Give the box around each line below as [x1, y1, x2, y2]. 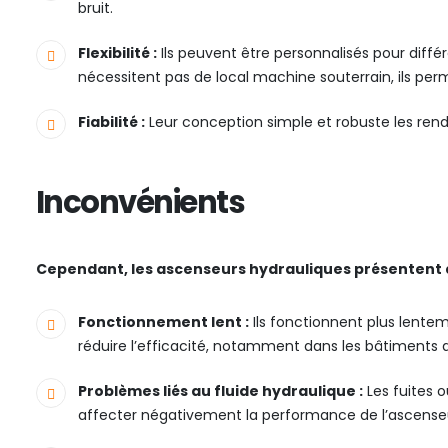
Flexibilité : [78, 43, 157, 64]
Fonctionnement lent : [78, 312, 249, 333]
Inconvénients [36, 181, 244, 225]
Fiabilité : [78, 112, 145, 133]
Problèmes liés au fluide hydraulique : [78, 381, 363, 402]
